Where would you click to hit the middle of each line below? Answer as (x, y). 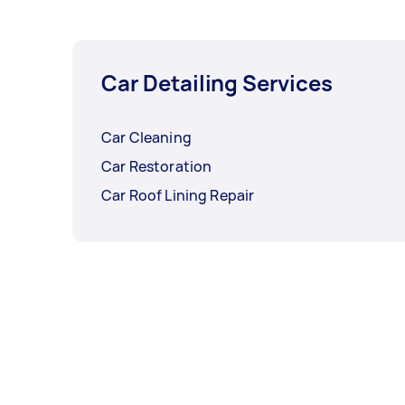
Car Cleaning (146, 138)
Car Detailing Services (217, 83)
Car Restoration (157, 167)
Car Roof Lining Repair (178, 196)
